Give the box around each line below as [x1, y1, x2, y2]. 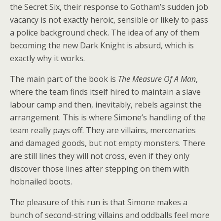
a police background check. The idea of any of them [10, 27, 199, 38]
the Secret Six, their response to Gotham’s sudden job [10, 1, 208, 12]
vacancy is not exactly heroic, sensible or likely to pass [10, 14, 208, 25]
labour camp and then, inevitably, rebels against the [10, 99, 202, 110]
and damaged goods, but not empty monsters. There [10, 137, 205, 148]
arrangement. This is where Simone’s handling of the [10, 111, 206, 123]
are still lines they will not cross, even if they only [10, 150, 189, 161]
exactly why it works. [10, 52, 85, 64]
